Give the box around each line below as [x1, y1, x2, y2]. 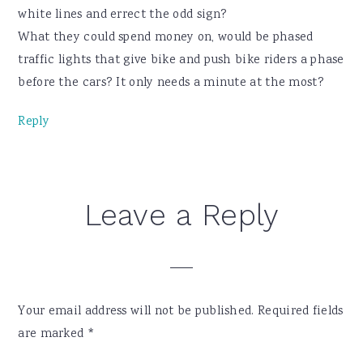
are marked [18, 326, 88, 344]
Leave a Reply [83, 198, 280, 233]
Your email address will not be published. [18, 303, 254, 322]
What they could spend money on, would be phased [18, 29, 314, 48]
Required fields [258, 303, 344, 322]
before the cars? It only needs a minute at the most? [18, 75, 324, 93]
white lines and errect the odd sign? [18, 6, 228, 25]
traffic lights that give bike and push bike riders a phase [18, 52, 344, 70]
